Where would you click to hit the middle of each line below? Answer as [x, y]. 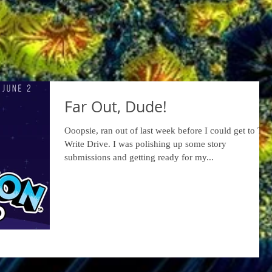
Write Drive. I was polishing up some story [145, 144]
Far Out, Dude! [116, 107]
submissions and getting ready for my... [139, 157]
